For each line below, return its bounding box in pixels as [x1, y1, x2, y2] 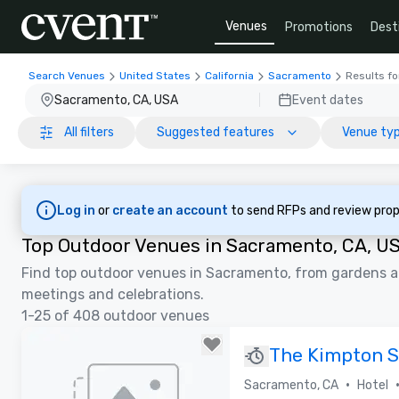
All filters [64, 125, 114, 140]
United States [119, 69, 191, 82]
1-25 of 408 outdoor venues [21, 307, 209, 324]
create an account [112, 202, 231, 218]
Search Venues [28, 69, 105, 82]
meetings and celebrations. [21, 286, 204, 303]
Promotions [285, 19, 353, 35]
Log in [57, 202, 98, 218]
